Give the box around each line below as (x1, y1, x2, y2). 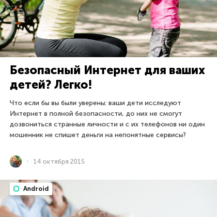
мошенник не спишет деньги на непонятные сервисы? (10, 130, 186, 139)
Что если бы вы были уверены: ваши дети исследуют (10, 98, 181, 107)
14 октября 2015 (33, 157, 85, 165)
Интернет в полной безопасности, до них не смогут (10, 109, 182, 118)
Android (22, 185, 49, 192)
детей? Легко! (10, 77, 92, 92)
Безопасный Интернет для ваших (10, 62, 205, 77)
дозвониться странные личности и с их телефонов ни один (10, 120, 205, 128)
